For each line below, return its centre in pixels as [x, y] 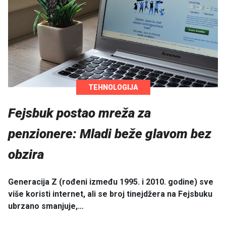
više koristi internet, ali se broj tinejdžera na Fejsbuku [110, 194]
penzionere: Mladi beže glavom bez [110, 134]
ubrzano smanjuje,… [46, 206]
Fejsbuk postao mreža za [79, 113]
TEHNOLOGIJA [113, 88]
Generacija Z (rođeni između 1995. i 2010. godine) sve [111, 182]
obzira [26, 155]
